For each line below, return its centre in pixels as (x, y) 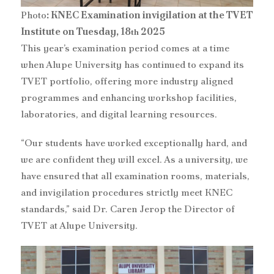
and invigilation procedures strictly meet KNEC (127, 192)
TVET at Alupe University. (79, 225)
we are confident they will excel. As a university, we (134, 159)
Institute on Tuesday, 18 (76, 31)
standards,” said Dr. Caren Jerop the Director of (128, 209)
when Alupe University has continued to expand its (132, 64)
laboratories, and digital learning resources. (119, 114)
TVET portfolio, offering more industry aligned (127, 81)
